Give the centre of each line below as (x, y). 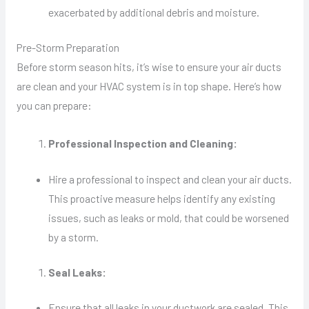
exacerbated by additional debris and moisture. (154, 12)
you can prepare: (54, 106)
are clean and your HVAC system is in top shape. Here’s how (149, 86)
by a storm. (74, 237)
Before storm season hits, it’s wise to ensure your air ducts (149, 67)
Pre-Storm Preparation (68, 48)
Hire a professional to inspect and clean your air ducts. (170, 179)
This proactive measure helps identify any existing (162, 198)
